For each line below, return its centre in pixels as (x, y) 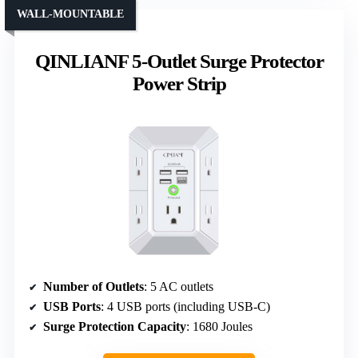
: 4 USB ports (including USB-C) (185, 306)
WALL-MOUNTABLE (70, 14)
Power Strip (179, 83)
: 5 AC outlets (179, 286)
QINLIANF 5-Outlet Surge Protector (179, 61)
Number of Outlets (93, 286)
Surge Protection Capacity (115, 326)
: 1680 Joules (219, 326)
